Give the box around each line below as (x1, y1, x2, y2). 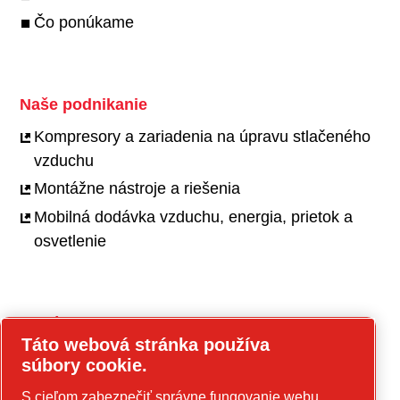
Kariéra (19, 313, 75, 332)
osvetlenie (33, 232, 106, 251)
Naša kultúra (33, 374, 124, 393)
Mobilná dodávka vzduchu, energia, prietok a (33, 208, 353, 227)
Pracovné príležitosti (33, 346, 179, 364)
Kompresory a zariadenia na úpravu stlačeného (33, 127, 371, 146)
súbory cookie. (21, 355, 147, 376)
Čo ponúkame (33, 13, 134, 32)
